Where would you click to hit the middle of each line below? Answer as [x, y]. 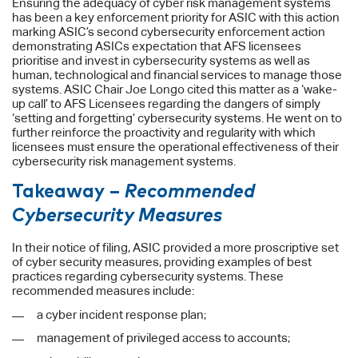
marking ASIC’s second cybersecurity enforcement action [169, 31]
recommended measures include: [103, 291]
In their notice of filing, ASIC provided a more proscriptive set [176, 248]
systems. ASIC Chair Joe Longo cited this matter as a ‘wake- [175, 89]
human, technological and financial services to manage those [177, 74]
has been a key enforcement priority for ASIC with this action [176, 17]
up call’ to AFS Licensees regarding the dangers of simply [167, 103]
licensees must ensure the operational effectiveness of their [176, 146]
